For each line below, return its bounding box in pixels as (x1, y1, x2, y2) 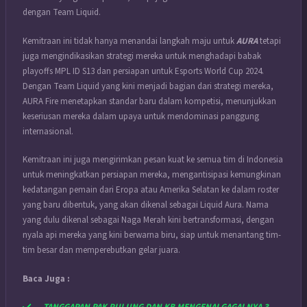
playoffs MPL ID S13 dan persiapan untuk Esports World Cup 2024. (23, 64, 264, 77)
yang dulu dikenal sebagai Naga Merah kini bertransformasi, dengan (23, 214, 274, 227)
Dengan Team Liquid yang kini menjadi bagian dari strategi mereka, (23, 79, 273, 93)
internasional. (23, 125, 73, 138)
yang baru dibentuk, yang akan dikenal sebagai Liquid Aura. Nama (23, 199, 269, 212)
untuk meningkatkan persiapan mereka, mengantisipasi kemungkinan (23, 169, 281, 182)
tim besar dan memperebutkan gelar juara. (23, 244, 180, 257)
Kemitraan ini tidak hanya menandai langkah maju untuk (23, 34, 236, 47)
